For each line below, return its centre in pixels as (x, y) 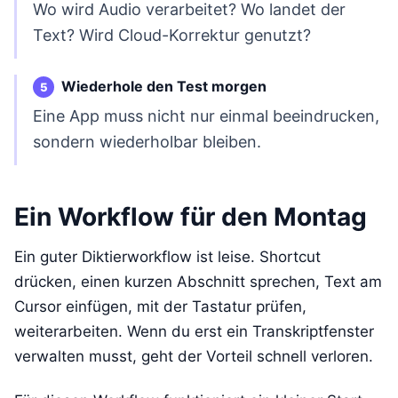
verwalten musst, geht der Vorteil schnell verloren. (194, 357)
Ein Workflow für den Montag (191, 217)
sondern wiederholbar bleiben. (147, 142)
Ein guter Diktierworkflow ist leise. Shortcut (167, 257)
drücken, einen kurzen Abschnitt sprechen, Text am (198, 282)
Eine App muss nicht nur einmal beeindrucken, (206, 116)
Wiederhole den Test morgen (164, 86)
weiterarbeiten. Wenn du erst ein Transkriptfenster (194, 332)
